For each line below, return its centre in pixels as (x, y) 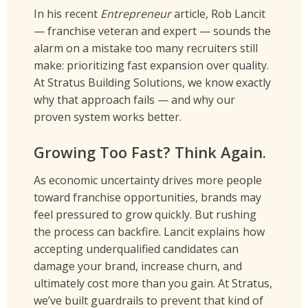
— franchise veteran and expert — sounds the (152, 31)
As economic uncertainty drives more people (147, 180)
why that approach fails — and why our (134, 100)
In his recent (67, 14)
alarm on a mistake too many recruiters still (145, 48)
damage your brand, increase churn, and (137, 266)
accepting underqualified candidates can (136, 249)
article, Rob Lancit (218, 14)
